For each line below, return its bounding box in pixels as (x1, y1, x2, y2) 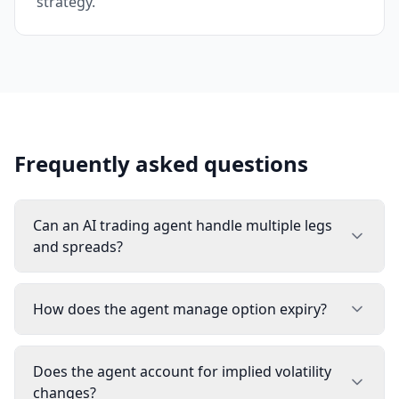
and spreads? (33, 237, 123, 256)
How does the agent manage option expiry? (33, 299, 327, 319)
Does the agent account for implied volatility (33, 362, 331, 381)
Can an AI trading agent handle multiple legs (33, 216, 332, 235)
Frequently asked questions (14, 149, 308, 178)
